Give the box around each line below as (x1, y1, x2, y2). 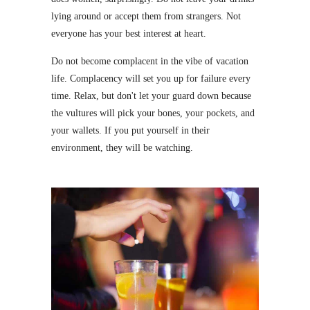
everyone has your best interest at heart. (51, 28, 206, 39)
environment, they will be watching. (51, 143, 193, 154)
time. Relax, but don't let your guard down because (51, 91, 251, 102)
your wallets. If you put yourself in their (51, 125, 210, 136)
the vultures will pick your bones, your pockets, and (51, 108, 255, 119)
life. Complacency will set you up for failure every (51, 73, 250, 84)
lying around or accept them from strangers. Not (51, 11, 241, 22)
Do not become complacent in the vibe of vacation (51, 56, 248, 67)
